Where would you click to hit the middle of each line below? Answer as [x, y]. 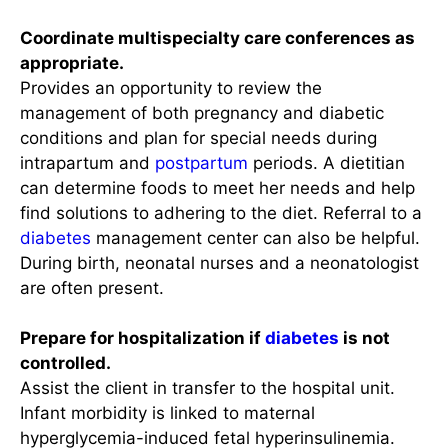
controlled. [65, 363]
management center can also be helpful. [255, 237]
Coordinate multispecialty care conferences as [217, 37]
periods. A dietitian [326, 162]
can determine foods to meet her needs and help [217, 187]
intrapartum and [87, 162]
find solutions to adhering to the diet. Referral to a [221, 212]
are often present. [92, 287]
